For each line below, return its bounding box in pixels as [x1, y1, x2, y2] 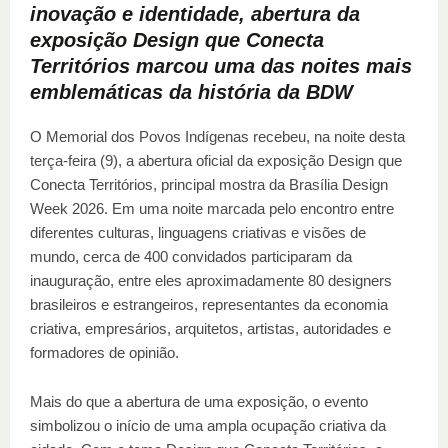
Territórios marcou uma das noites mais [30, 55, 412, 77]
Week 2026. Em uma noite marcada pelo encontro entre [30, 200, 394, 217]
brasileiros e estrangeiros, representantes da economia [30, 296, 388, 313]
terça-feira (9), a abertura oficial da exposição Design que [30, 152, 402, 169]
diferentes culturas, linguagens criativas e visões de [30, 224, 366, 241]
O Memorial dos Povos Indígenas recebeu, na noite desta [30, 128, 405, 145]
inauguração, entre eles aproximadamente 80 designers [30, 272, 392, 289]
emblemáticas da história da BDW [30, 81, 353, 103]
